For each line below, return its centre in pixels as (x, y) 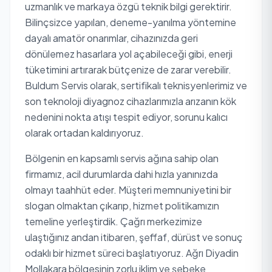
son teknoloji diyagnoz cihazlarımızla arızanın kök (131, 101)
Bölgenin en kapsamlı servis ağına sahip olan (122, 158)
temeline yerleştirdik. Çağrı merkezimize (114, 221)
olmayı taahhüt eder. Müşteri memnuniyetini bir (128, 190)
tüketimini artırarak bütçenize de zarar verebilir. (128, 70)
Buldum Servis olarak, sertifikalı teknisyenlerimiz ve (136, 85)
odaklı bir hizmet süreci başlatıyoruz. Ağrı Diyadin (132, 253)
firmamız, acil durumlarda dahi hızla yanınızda (121, 174)
